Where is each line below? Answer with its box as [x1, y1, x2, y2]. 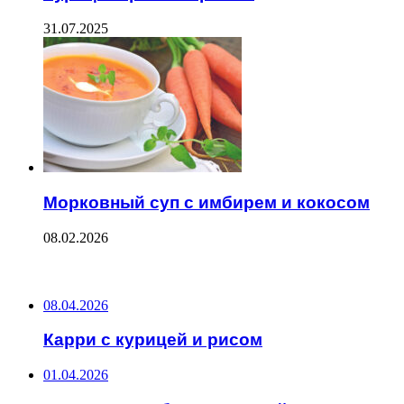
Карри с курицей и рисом [43, 330, 262, 350]
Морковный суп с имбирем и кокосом [43, 192, 370, 212]
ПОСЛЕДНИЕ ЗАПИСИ [7, 261, 162, 282]
